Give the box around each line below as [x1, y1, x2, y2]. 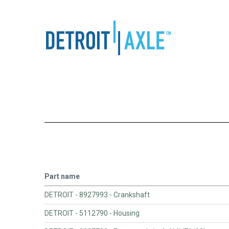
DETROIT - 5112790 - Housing [44, 209, 140, 217]
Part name [44, 172, 80, 180]
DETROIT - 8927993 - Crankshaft [44, 190, 150, 199]
